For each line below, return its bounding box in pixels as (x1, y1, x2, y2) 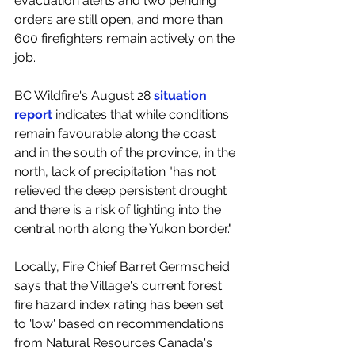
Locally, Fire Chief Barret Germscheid (14, 259, 233, 275)
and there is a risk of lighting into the (14, 202, 224, 218)
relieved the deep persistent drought (14, 183, 230, 199)
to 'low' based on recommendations (14, 316, 227, 332)
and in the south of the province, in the (14, 145, 239, 161)
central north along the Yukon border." (14, 221, 232, 237)
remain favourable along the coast (14, 126, 219, 142)
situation (154, 88, 210, 104)
